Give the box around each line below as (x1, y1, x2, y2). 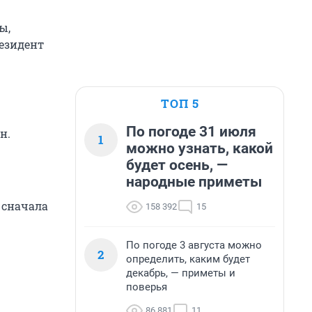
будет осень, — (126, 157, 228, 173)
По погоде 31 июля (126, 123, 256, 140)
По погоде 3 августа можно (126, 239, 262, 251)
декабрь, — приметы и (126, 267, 235, 279)
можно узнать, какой (126, 140, 273, 157)
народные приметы (126, 173, 262, 190)
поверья (126, 281, 167, 293)
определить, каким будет (126, 253, 250, 265)
